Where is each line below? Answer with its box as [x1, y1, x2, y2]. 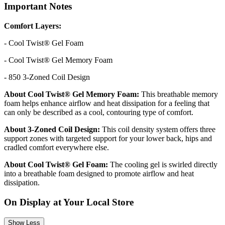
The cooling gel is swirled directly [108, 160, 217, 169]
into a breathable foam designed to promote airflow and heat [4, 169, 194, 178]
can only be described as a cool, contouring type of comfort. [4, 108, 193, 117]
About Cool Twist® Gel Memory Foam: [4, 90, 139, 99]
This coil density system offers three [100, 125, 215, 134]
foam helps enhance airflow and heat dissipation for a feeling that [4, 99, 209, 108]
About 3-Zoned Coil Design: [4, 125, 100, 134]
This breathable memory [139, 90, 218, 99]
